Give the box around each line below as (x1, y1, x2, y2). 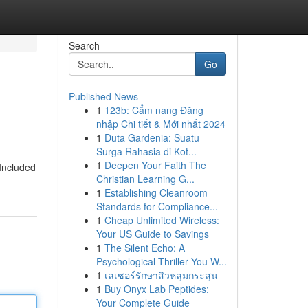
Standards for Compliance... (96, 199, 218, 213)
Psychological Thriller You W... (96, 254, 227, 268)
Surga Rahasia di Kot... (96, 144, 197, 158)
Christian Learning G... (96, 172, 195, 186)
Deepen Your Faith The (104, 158, 206, 172)
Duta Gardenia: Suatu (104, 131, 199, 144)
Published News (68, 89, 138, 103)
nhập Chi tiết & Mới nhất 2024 (96, 117, 225, 131)
